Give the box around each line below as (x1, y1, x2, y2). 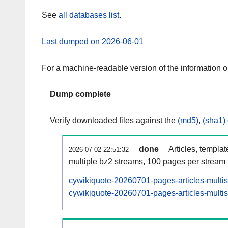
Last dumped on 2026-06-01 (42, 37, 144, 46)
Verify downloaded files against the (50, 116, 178, 125)
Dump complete (50, 90, 111, 99)
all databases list (59, 11, 119, 20)
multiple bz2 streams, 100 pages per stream (69, 157, 225, 166)
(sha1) (203, 116, 225, 125)
